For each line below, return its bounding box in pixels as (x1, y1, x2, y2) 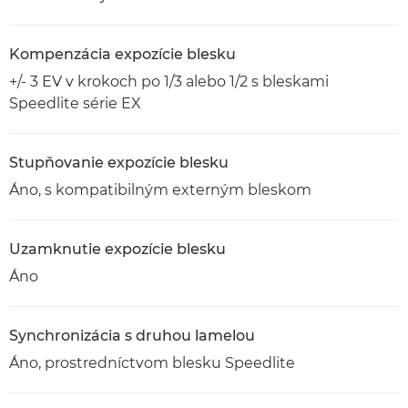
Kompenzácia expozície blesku (9, 46, 236, 63)
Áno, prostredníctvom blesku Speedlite (9, 354, 295, 372)
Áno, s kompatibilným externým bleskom (9, 181, 311, 199)
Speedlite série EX (9, 95, 141, 112)
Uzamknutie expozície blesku (9, 240, 226, 258)
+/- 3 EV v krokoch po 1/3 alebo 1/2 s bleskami (9, 73, 329, 90)
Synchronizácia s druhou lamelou (9, 327, 255, 344)
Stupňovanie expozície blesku (9, 154, 229, 171)
